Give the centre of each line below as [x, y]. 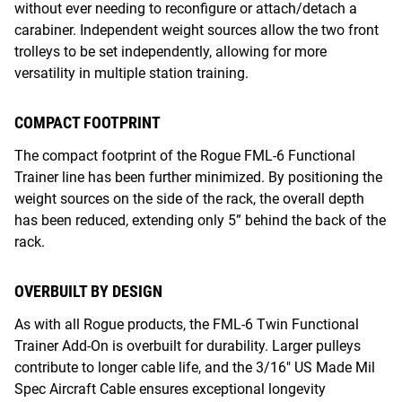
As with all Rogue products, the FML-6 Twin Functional [187, 324]
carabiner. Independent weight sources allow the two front [197, 30]
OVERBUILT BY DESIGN [88, 291]
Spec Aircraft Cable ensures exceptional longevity [170, 389]
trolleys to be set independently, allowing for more [170, 51]
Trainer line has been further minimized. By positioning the [198, 177]
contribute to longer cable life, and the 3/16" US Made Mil [195, 367]
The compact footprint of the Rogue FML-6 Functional [185, 155]
